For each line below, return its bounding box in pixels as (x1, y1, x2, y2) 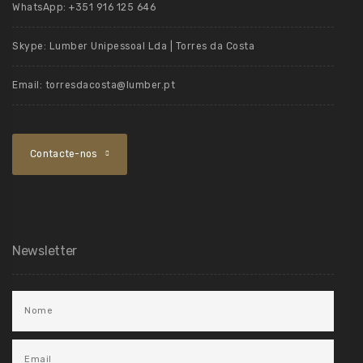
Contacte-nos (30, 147, 97, 160)
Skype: (12, 40, 49, 52)
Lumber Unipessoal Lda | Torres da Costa (49, 40, 254, 52)
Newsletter (12, 242, 77, 258)
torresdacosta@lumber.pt (45, 79, 175, 91)
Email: (12, 79, 45, 91)
